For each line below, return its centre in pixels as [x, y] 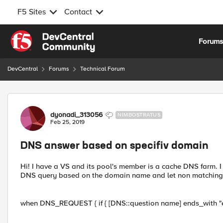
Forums [59, 69]
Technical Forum [103, 69]
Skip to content [43, 36]
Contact [78, 12]
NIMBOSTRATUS [139, 115]
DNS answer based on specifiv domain [114, 146]
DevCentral [23, 69]
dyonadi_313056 [76, 115]
